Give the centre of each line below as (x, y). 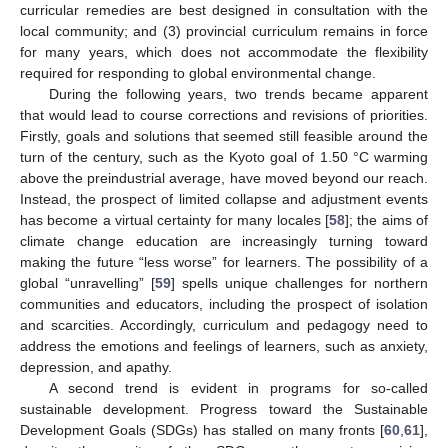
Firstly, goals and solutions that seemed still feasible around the (224, 136)
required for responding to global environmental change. (198, 73)
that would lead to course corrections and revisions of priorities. (224, 115)
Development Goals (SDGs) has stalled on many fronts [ (202, 430)
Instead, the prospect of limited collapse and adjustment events (224, 199)
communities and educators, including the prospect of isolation (224, 304)
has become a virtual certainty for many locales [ (174, 220)
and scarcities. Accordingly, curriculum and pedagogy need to (224, 325)
